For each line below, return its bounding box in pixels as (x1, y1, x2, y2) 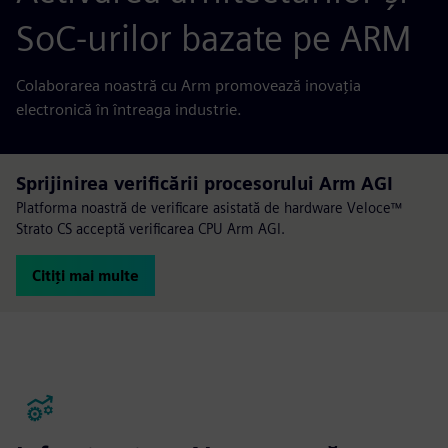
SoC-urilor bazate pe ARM (16, 15, 412, 60)
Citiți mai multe (32, 266, 139, 284)
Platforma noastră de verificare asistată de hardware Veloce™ (16, 198, 402, 216)
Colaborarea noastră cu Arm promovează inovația (16, 75, 361, 95)
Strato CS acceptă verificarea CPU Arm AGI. (16, 219, 285, 237)
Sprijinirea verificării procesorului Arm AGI (16, 172, 393, 194)
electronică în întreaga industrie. (16, 99, 242, 119)
